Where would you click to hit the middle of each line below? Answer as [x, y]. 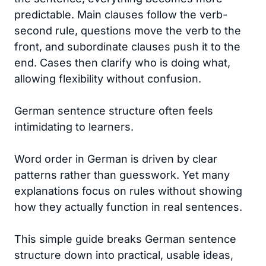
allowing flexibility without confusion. [108, 79]
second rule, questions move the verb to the [128, 31]
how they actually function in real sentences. [128, 207]
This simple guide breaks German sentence [125, 239]
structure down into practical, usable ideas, [124, 255]
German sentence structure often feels [114, 111]
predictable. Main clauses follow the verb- [121, 15]
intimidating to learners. [74, 127]
